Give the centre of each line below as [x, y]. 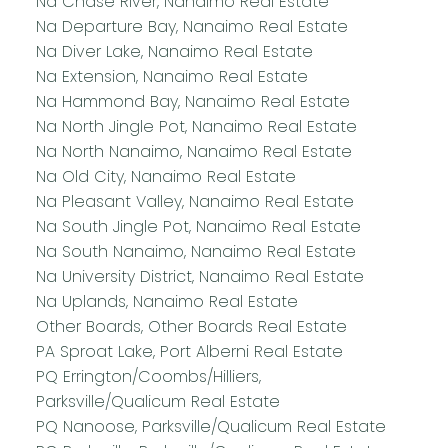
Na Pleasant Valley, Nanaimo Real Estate [194, 201]
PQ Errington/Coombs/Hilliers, [148, 376]
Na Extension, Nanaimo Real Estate [171, 76]
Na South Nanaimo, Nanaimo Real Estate [195, 251]
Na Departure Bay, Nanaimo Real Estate [191, 26]
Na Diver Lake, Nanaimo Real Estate [174, 51]
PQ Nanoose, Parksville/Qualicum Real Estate [210, 426]
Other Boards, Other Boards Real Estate [191, 326]
